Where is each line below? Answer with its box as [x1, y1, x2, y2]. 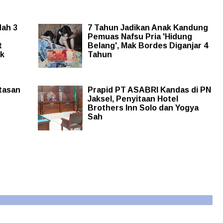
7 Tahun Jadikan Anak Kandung [87, 23, 208, 32]
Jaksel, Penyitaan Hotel [87, 95, 178, 104]
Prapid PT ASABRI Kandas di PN [87, 86, 211, 95]
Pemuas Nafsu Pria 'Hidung [87, 32, 192, 41]
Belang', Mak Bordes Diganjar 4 [87, 41, 208, 50]
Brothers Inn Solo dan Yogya [87, 104, 199, 112]
